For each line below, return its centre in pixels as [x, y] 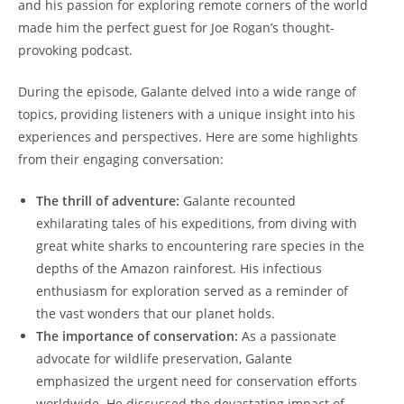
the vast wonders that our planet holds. [156, 314]
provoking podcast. [75, 50]
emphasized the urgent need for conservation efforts [197, 381]
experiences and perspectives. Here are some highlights [188, 137]
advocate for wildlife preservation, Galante [164, 359]
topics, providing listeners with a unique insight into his [187, 115]
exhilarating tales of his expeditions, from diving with [197, 224]
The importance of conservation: [137, 336]
